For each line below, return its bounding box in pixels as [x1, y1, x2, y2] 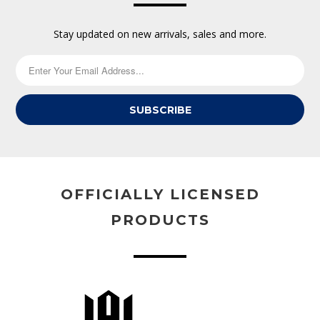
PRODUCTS [110, 211, 210, 229]
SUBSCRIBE [129, 103, 191, 116]
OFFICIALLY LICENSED [60, 186, 260, 204]
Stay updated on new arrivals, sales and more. [54, 27, 266, 41]
